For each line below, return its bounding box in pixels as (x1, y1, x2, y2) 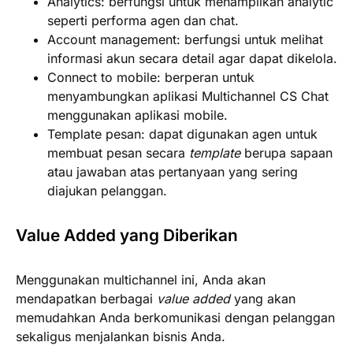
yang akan (230, 290, 295, 307)
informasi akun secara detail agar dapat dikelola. (47, 50, 337, 66)
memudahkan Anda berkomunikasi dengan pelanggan (16, 309, 335, 325)
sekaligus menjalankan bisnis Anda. (16, 328, 225, 344)
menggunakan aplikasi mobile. (47, 106, 228, 123)
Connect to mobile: (47, 69, 165, 85)
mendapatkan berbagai (16, 290, 157, 307)
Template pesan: (47, 125, 145, 142)
